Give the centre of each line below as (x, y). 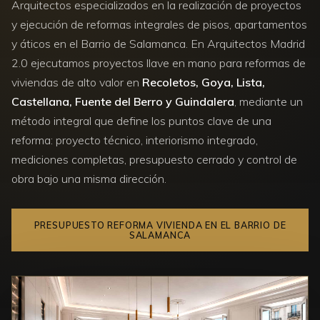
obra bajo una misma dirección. (89, 178)
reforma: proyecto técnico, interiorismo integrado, (135, 140)
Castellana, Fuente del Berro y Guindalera (123, 101)
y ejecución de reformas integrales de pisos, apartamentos (159, 24)
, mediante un (269, 101)
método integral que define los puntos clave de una (141, 120)
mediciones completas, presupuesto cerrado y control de (154, 159)
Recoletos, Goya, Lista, (204, 82)
